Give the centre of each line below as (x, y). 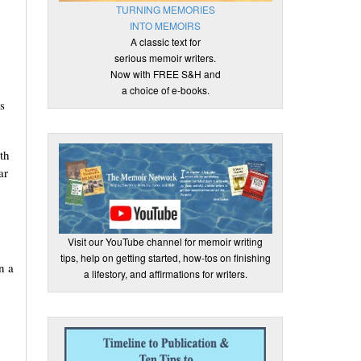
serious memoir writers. (166, 58)
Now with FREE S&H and (165, 74)
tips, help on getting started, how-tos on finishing (165, 257)
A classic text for (165, 41)
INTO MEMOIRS (166, 25)
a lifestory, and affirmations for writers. (165, 274)
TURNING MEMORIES (165, 9)
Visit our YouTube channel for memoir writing (166, 241)
